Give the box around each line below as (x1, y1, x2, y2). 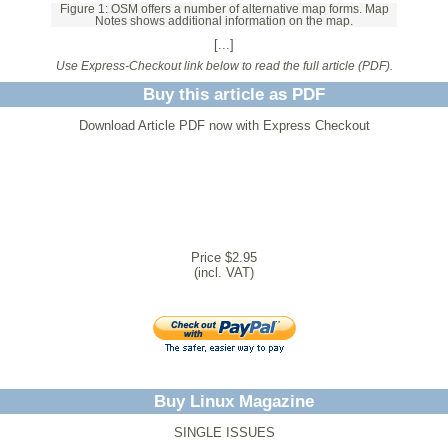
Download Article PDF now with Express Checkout (78, 117, 370, 133)
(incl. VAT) (194, 264, 254, 280)
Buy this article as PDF (143, 84, 325, 104)
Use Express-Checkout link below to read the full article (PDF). (55, 59, 393, 72)
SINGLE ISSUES (173, 425, 275, 441)
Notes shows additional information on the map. (95, 15, 353, 28)
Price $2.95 (191, 249, 257, 265)
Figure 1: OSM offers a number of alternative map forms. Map (59, 3, 389, 16)
